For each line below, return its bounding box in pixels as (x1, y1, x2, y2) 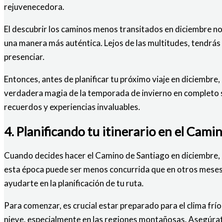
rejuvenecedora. (4, 1, 64, 12)
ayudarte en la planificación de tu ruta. (4, 178, 144, 189)
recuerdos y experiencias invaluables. (4, 101, 140, 112)
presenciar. (4, 51, 45, 62)
